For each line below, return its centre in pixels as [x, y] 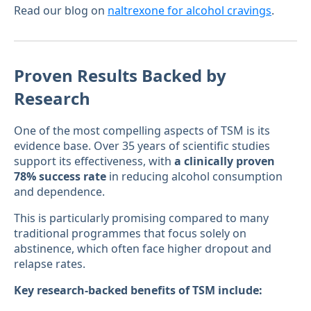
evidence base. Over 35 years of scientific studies [142, 146]
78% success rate [60, 177]
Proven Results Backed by [120, 75]
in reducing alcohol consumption [194, 177]
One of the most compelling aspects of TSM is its [142, 131]
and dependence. [59, 192]
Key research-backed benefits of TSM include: [138, 291]
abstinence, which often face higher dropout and [143, 249]
